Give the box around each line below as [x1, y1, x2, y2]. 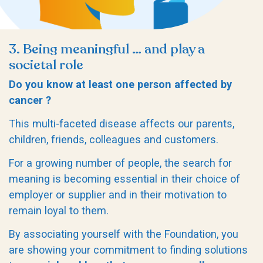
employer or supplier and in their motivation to [9, 188, 227, 201]
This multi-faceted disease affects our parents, [9, 117, 234, 130]
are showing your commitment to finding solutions [9, 244, 248, 257]
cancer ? [9, 94, 51, 107]
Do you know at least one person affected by [9, 78, 232, 91]
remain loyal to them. [9, 204, 109, 217]
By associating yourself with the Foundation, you [9, 228, 238, 241]
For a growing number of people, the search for [9, 157, 232, 170]
